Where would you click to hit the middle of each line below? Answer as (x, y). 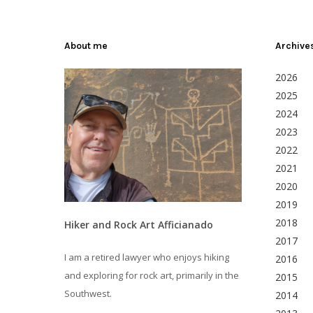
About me (86, 46)
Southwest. (88, 293)
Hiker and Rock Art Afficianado (139, 224)
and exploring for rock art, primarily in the (152, 275)
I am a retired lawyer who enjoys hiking (147, 257)
